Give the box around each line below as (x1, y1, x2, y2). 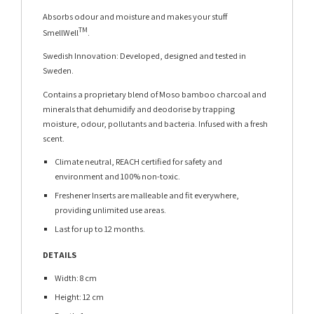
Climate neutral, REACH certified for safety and (55, 156, 223, 168)
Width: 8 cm (55, 271, 97, 284)
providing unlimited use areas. (55, 204, 167, 217)
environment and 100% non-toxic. (55, 170, 181, 183)
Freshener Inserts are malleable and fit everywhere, (55, 189, 240, 202)
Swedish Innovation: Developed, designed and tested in (43, 50, 246, 62)
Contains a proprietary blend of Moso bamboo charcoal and (43, 88, 266, 100)
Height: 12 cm (55, 291, 104, 303)
